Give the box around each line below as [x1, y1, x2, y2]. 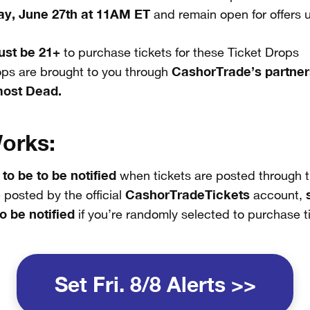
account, [250, 190, 306, 201]
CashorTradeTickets [125, 187, 250, 202]
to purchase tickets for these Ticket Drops [60, 47, 299, 59]
